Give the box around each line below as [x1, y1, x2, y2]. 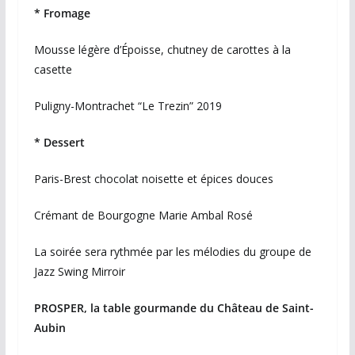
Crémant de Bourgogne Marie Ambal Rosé [33, 207, 253, 223]
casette [33, 61, 72, 77]
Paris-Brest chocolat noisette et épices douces [33, 170, 273, 186]
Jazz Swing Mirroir [33, 263, 125, 279]
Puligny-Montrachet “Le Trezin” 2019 [33, 97, 222, 113]
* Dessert [33, 134, 85, 150]
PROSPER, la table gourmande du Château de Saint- [33, 300, 314, 315]
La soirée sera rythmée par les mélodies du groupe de [33, 243, 311, 259]
